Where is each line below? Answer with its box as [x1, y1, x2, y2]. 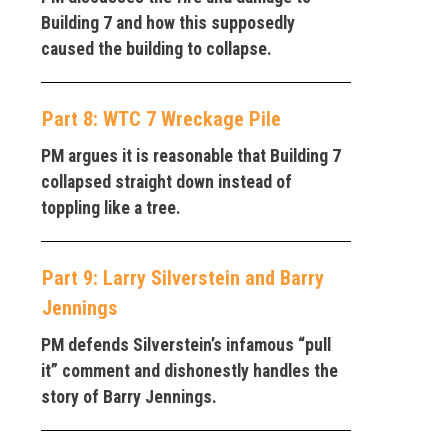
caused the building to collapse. [41, 38, 272, 59]
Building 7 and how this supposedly [41, 12, 295, 33]
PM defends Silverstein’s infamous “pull [41, 334, 331, 355]
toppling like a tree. [41, 197, 181, 218]
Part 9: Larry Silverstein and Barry [42, 265, 324, 290]
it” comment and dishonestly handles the [41, 360, 338, 381]
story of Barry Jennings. [41, 386, 217, 407]
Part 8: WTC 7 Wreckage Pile [42, 106, 281, 131]
